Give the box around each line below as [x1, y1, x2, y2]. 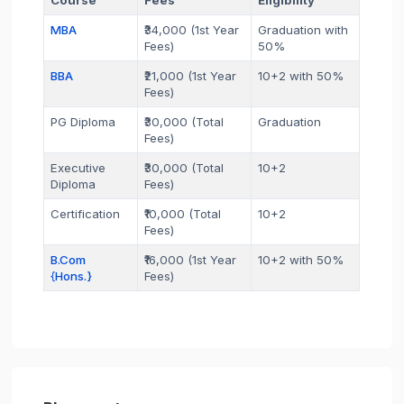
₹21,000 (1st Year [144, 68, 237, 83]
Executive [50, 160, 106, 175]
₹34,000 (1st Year [144, 22, 240, 37]
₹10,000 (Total [144, 206, 222, 221]
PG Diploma [50, 114, 116, 129]
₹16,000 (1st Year [144, 252, 237, 267]
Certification [50, 206, 121, 221]
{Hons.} [50, 268, 93, 283]
